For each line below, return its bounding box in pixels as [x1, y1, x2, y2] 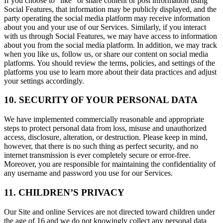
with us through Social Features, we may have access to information [4, 31, 217, 40]
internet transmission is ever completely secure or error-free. [4, 151, 191, 160]
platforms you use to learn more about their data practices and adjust [4, 67, 217, 76]
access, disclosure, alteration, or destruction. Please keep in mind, [4, 133, 208, 142]
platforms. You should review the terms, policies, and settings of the [4, 58, 215, 67]
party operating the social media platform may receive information [4, 13, 210, 22]
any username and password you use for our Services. [4, 169, 173, 178]
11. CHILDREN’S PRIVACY [4, 187, 124, 198]
